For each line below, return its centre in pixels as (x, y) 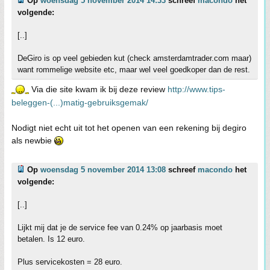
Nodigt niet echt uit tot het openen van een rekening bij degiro (129, 128)
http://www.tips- (196, 89)
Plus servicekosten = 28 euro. (70, 262)
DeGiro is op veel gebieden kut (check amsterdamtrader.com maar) (134, 58)
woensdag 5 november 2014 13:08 (103, 170)
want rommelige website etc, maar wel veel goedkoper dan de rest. (134, 70)
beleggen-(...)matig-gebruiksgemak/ (80, 102)
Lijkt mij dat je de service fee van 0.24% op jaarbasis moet (120, 228)
